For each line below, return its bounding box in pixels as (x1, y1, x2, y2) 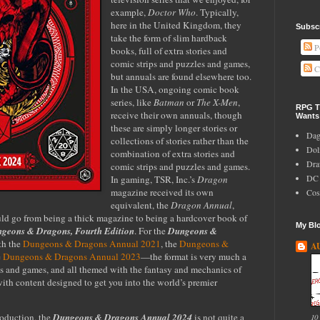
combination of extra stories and (111, 146, 236, 160)
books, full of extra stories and (111, 44, 228, 57)
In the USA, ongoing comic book (111, 82, 240, 96)
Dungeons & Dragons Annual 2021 (23, 236, 161, 250)
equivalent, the (111, 198, 169, 211)
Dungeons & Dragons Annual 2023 (3, 249, 141, 263)
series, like (111, 95, 152, 109)
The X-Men (196, 95, 239, 109)
